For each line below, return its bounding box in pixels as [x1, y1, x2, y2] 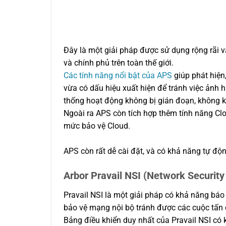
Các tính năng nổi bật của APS [64, 70, 172, 80]
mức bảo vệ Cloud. [64, 121, 130, 131]
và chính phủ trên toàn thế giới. [64, 58, 174, 68]
